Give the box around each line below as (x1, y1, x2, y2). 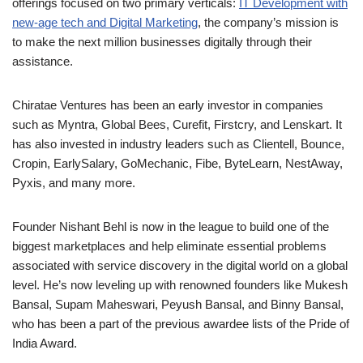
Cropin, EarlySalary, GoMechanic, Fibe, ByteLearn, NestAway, (12, 156, 343, 171)
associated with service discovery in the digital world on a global (12, 258, 348, 273)
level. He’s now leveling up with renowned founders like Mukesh (12, 278, 348, 293)
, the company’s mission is (198, 15, 339, 30)
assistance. (12, 54, 73, 69)
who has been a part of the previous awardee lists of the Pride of (12, 317, 349, 331)
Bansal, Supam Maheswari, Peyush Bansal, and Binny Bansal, (12, 297, 344, 312)
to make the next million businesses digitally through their (12, 35, 312, 49)
